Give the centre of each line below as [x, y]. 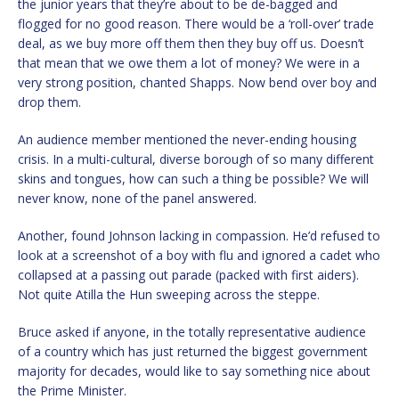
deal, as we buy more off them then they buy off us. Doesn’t [191, 43]
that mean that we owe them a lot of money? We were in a [189, 62]
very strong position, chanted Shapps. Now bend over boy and [197, 82]
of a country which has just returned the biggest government [193, 351]
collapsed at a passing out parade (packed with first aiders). [188, 274]
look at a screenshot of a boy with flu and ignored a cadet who [199, 255]
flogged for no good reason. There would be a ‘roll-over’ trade [196, 23]
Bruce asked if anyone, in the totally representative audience [192, 331]
